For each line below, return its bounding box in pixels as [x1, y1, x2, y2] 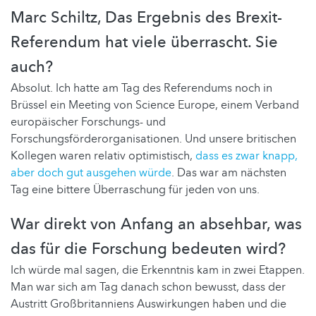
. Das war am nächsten [171, 165, 286, 181]
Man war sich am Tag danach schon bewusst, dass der [11, 279, 286, 296]
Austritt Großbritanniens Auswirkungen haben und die [11, 296, 286, 312]
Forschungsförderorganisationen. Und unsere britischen [11, 131, 296, 147]
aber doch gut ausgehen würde [11, 165, 171, 181]
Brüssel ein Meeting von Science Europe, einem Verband [11, 97, 299, 114]
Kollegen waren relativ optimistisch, [11, 148, 195, 164]
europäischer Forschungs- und [11, 114, 166, 130]
